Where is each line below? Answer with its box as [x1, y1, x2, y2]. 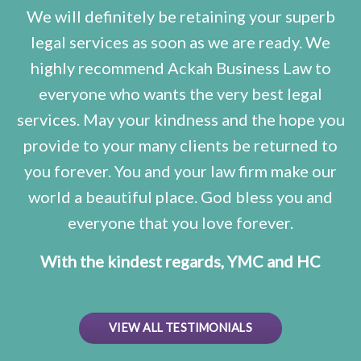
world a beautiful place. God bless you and [28, 187, 333, 207]
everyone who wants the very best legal [39, 84, 322, 104]
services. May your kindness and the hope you [16, 110, 345, 130]
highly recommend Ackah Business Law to [30, 58, 331, 78]
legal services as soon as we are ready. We [31, 32, 330, 52]
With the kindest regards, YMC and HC [40, 251, 321, 272]
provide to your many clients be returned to [23, 135, 338, 156]
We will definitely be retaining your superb [26, 6, 335, 27]
